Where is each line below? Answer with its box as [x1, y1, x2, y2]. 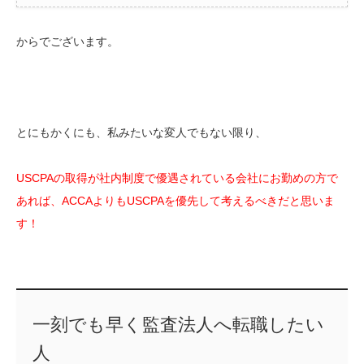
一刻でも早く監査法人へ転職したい [32, 314, 324, 335]
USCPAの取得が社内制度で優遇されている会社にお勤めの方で [16, 171, 338, 185]
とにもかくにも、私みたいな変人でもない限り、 [16, 126, 266, 140]
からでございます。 [16, 35, 119, 49]
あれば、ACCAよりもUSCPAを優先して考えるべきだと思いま [16, 194, 335, 208]
